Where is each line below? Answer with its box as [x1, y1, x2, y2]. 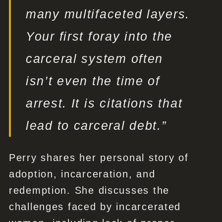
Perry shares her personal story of [8, 152, 189, 164]
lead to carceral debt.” [25, 118, 166, 133]
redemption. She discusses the [8, 185, 170, 196]
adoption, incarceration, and [8, 168, 156, 180]
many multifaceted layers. [25, 7, 190, 21]
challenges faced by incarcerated [8, 201, 181, 213]
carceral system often [25, 52, 164, 66]
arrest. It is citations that [25, 96, 183, 111]
